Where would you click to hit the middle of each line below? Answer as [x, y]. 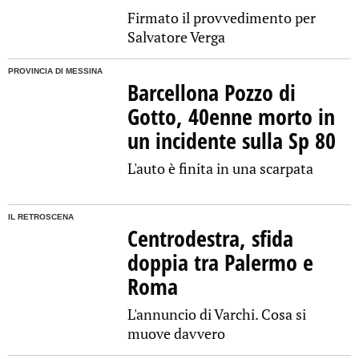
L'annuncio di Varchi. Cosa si [217, 314]
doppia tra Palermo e [221, 262]
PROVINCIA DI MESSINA [55, 71]
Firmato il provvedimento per [222, 18]
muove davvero [177, 333]
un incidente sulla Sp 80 [232, 141]
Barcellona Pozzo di [212, 93]
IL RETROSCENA [41, 216]
